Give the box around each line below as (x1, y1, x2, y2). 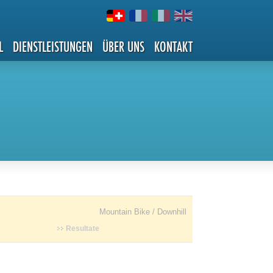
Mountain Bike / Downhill (99, 207, 186, 216)
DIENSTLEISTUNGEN (13, 38, 93, 55)
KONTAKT (154, 38, 193, 55)
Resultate (66, 224, 99, 233)
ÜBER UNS (102, 38, 144, 55)
